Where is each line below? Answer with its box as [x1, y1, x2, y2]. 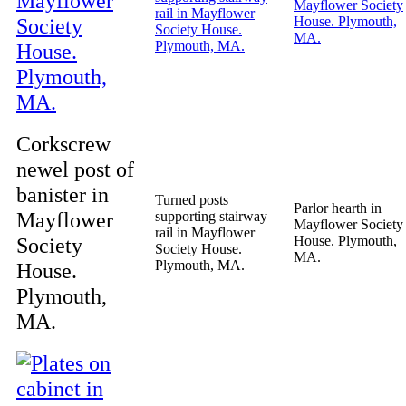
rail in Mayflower [155, 225, 255, 240]
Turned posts [155, 192, 228, 208]
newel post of [16, 157, 134, 181]
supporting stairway [155, 208, 267, 224]
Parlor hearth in [294, 200, 382, 216]
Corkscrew [16, 131, 111, 156]
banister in [16, 182, 109, 207]
